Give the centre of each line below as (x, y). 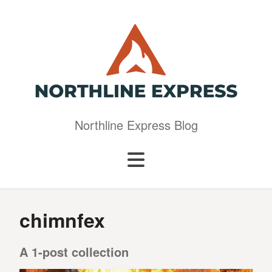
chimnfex (62, 220)
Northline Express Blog (136, 125)
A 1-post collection (74, 252)
